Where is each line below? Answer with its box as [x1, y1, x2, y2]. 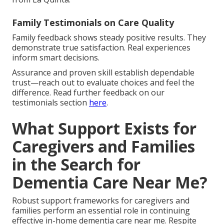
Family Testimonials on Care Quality [12, 16, 174, 28]
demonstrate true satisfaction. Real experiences [12, 41, 190, 53]
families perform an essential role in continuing [12, 204, 190, 216]
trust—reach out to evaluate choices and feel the [12, 76, 194, 88]
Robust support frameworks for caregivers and [12, 194, 189, 206]
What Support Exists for [12, 117, 196, 139]
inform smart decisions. [12, 51, 99, 63]
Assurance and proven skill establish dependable [12, 66, 194, 78]
